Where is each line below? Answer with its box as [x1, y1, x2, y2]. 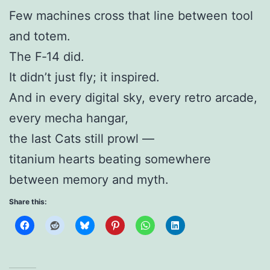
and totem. [9, 29, 71, 44]
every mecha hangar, [9, 111, 128, 126]
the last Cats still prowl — [9, 131, 154, 146]
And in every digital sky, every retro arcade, [9, 90, 257, 105]
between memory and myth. [9, 172, 169, 187]
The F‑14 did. [9, 49, 84, 64]
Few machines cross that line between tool [9, 8, 253, 24]
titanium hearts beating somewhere [9, 152, 211, 167]
